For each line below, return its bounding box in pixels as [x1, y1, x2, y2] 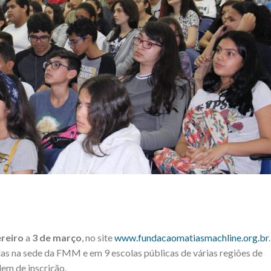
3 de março [32, 232, 82, 244]
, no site [82, 232, 114, 244]
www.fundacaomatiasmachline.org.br [114, 232, 269, 244]
